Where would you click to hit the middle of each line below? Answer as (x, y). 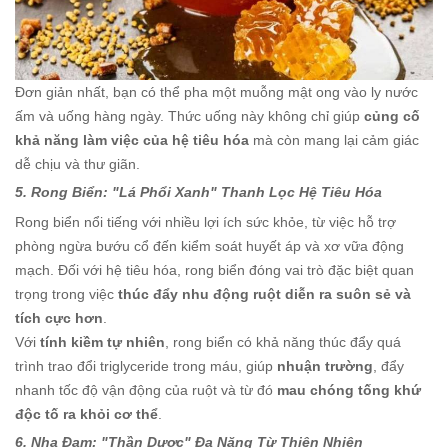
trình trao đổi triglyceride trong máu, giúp (146, 366)
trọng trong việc (66, 294)
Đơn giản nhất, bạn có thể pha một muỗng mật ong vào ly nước (216, 92)
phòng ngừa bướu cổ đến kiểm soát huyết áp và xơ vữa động (209, 246)
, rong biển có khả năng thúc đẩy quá (283, 342)
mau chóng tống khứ (349, 390)
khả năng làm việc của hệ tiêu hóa (132, 140)
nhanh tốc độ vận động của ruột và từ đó (146, 390)
